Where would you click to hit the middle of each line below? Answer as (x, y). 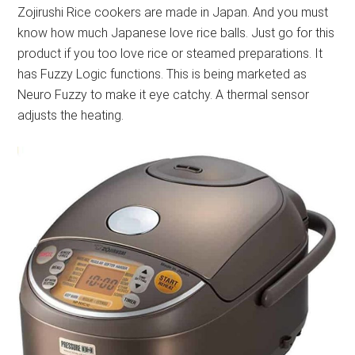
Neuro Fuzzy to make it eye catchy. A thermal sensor (164, 94)
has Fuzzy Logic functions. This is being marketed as (162, 74)
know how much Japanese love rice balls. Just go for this (176, 32)
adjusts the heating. (71, 115)
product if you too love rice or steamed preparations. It (170, 53)
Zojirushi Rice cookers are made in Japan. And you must (173, 12)
